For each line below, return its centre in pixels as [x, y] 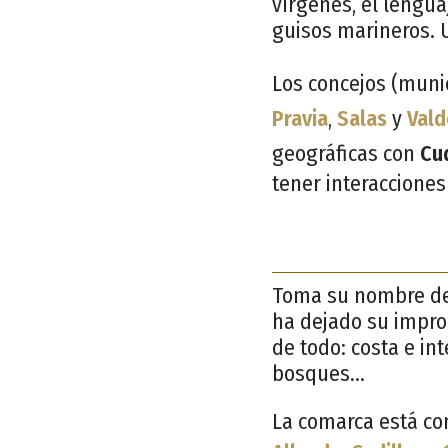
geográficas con [346, 153]
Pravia [300, 118]
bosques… [318, 373]
